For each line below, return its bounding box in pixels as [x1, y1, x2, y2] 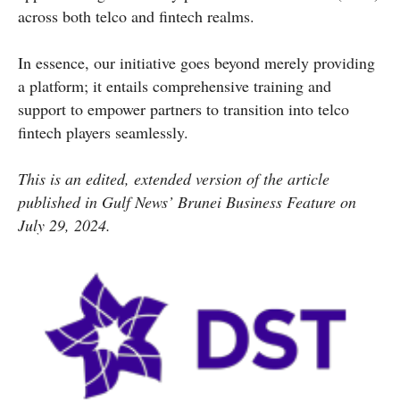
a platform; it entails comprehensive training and [18, 75, 331, 97]
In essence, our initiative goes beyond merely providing [18, 52, 375, 74]
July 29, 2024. [18, 214, 111, 237]
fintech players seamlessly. [18, 121, 188, 144]
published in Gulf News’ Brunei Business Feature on [18, 191, 356, 213]
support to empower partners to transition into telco [18, 98, 349, 121]
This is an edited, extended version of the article [18, 168, 329, 190]
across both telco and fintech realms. [18, 5, 254, 28]
